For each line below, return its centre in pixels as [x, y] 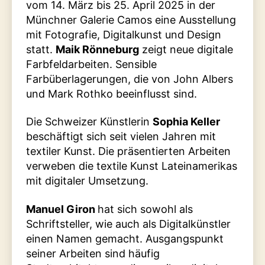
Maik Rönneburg [97, 49]
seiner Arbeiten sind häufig [93, 253]
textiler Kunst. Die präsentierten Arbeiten [128, 151]
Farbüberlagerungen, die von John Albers [130, 79]
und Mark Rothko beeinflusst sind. [112, 93]
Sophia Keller [186, 122]
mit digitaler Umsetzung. [87, 181]
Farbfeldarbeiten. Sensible [91, 64]
